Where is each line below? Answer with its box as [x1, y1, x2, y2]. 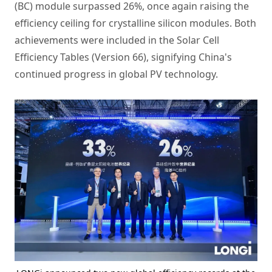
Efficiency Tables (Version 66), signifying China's [15, 50, 232, 64]
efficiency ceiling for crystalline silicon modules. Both [15, 16, 256, 30]
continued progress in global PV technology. [15, 67, 218, 81]
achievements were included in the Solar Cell [15, 33, 219, 47]
